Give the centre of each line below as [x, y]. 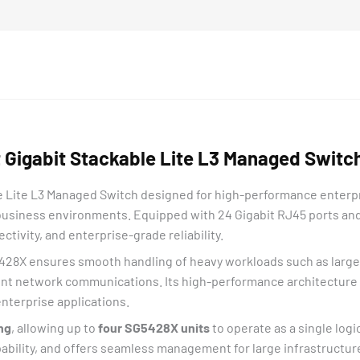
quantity [95, 42]
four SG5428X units [154, 327]
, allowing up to [55, 327]
